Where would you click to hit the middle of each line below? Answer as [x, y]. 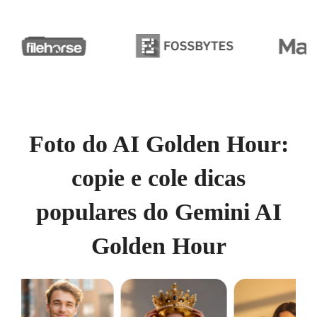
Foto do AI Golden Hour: [158, 144]
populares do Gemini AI [158, 212]
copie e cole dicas [158, 178]
